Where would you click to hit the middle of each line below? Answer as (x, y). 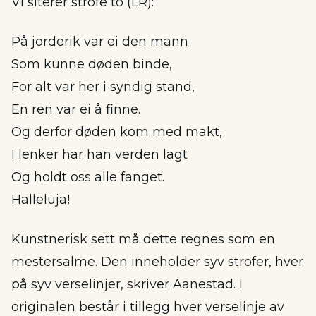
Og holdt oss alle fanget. (88, 177)
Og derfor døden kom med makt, (117, 132)
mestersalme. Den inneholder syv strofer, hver (157, 262)
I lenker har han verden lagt (99, 154)
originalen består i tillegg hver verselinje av (148, 307)
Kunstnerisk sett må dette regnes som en (143, 239)
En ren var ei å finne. (76, 109)
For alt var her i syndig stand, (103, 87)
